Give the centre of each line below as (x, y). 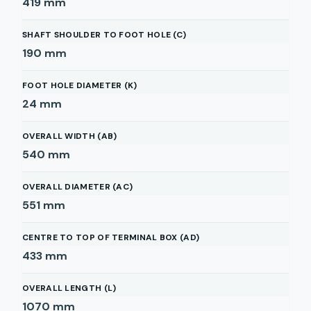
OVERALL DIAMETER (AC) (78, 187)
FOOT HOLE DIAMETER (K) (80, 85)
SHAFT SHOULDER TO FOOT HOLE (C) (104, 35)
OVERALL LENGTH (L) (69, 288)
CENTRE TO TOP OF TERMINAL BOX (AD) (111, 237)
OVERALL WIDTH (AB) (70, 136)
